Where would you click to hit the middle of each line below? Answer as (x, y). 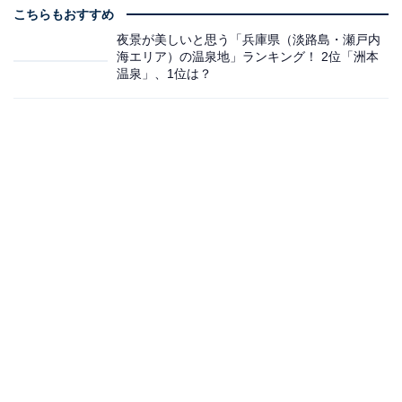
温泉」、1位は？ (164, 73)
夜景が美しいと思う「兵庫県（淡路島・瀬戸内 (249, 39)
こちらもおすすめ (64, 14)
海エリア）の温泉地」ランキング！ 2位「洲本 (248, 56)
